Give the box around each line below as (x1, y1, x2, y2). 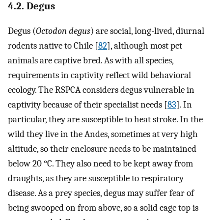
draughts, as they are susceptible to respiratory (8, 172, 184, 184)
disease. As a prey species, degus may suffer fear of (8, 187, 194, 198)
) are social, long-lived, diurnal (90, 25, 204, 36)
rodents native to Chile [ (8, 40, 98, 51)
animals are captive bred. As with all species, (8, 55, 173, 66)
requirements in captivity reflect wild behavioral (8, 69, 191, 81)
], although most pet (107, 40, 182, 51)
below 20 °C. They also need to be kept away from (8, 158, 193, 169)
